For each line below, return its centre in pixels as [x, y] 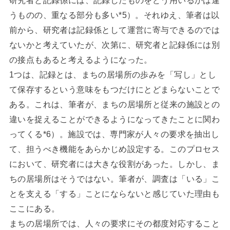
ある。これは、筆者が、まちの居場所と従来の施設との [114, 104]
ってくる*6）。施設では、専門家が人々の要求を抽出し [114, 134]
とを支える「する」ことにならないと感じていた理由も [114, 193]
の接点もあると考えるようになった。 [81, 59]
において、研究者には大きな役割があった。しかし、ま [114, 164]
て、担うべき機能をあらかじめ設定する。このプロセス [114, 149]
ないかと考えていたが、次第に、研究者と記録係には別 [114, 44]
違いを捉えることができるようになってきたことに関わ [114, 119]
